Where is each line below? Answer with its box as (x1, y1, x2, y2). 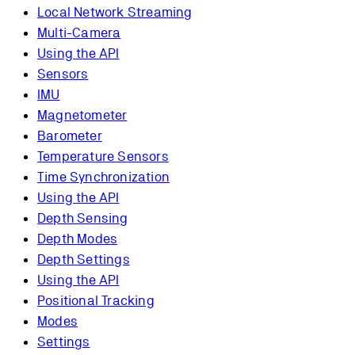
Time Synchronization (37, 169, 170, 185)
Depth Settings (37, 251, 130, 268)
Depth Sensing (37, 210, 128, 227)
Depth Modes (37, 231, 118, 247)
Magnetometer (37, 107, 128, 124)
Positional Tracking (37, 292, 155, 309)
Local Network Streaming (37, 4, 193, 21)
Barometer (37, 128, 102, 144)
